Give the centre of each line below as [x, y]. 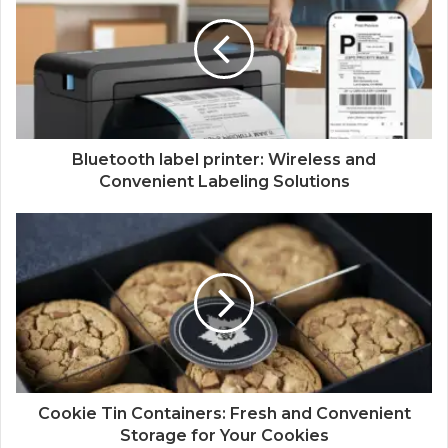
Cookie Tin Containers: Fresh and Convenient [224, 413]
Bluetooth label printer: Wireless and [224, 159]
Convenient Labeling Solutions [224, 181]
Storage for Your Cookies [224, 435]
